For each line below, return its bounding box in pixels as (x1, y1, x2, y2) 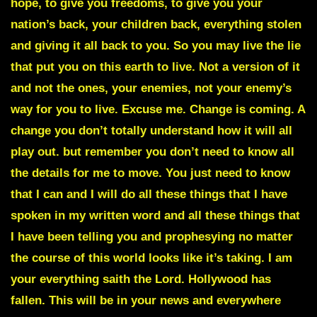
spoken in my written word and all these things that (11, 209, 300, 223)
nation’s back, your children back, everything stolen (11, 18, 301, 32)
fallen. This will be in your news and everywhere (11, 294, 281, 308)
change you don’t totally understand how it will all (11, 124, 292, 138)
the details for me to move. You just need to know (11, 166, 290, 180)
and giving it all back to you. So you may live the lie (11, 39, 301, 53)
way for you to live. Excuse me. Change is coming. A (11, 103, 305, 117)
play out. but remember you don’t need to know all (11, 145, 294, 159)
